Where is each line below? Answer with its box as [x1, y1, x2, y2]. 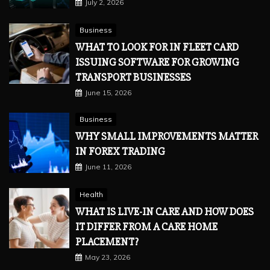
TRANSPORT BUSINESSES [75, 71, 191, 84]
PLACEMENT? [75, 235, 140, 249]
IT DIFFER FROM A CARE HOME [75, 220, 218, 234]
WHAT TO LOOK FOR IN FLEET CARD [75, 40, 239, 54]
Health [80, 190, 103, 199]
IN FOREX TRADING [75, 145, 165, 159]
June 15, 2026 [85, 88, 131, 98]
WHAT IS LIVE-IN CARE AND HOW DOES [75, 205, 254, 219]
